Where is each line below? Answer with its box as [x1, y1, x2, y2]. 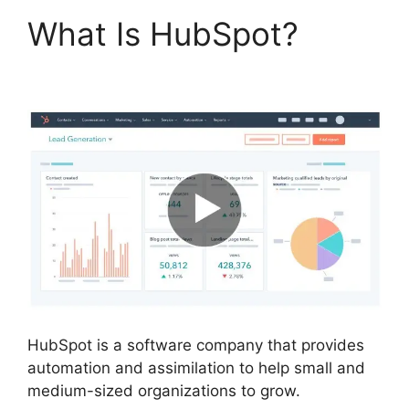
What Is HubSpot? [27, 14, 308, 53]
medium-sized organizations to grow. [27, 381, 300, 400]
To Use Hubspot [27, 52, 269, 91]
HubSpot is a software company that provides [27, 335, 364, 354]
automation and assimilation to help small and [27, 358, 365, 377]
